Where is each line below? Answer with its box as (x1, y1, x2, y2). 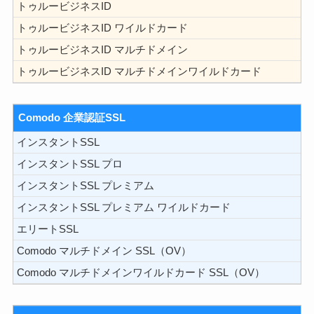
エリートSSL (16, 224, 78, 235)
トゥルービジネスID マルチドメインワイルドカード (16, 65, 261, 77)
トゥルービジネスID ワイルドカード (16, 22, 188, 34)
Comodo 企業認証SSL (18, 112, 126, 124)
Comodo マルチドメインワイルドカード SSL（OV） (16, 267, 265, 278)
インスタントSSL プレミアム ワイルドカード (16, 202, 231, 213)
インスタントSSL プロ (16, 158, 123, 170)
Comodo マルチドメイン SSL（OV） (16, 245, 191, 257)
